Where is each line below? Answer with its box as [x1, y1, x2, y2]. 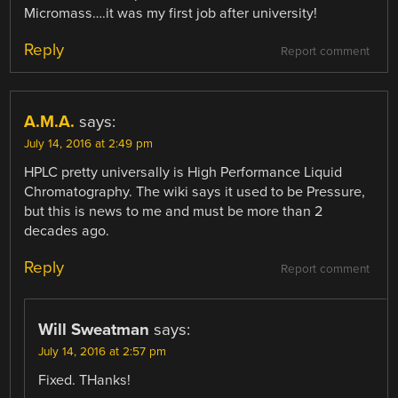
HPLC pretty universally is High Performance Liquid [24, 163, 343, 181]
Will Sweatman [38, 320, 150, 339]
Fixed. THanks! [38, 371, 131, 389]
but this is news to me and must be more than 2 [24, 202, 323, 220]
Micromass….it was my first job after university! [24, 4, 318, 22]
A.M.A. [24, 111, 76, 131]
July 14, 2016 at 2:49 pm [24, 136, 154, 151]
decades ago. [24, 221, 110, 240]
